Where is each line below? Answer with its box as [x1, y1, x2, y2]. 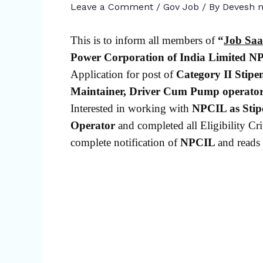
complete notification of [70, 136, 180, 149]
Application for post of [70, 68, 173, 80]
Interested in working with [70, 102, 192, 114]
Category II [173, 68, 232, 80]
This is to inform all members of [70, 33, 218, 46]
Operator [70, 119, 118, 131]
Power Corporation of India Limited [70, 50, 246, 63]
